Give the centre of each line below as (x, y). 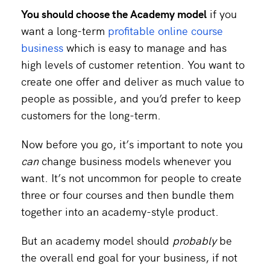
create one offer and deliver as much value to (133, 81)
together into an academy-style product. (120, 211)
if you (222, 13)
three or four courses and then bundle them (127, 194)
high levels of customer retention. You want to (133, 64)
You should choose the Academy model (114, 13)
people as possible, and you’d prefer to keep (131, 98)
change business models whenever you (135, 160)
